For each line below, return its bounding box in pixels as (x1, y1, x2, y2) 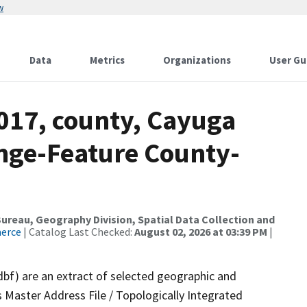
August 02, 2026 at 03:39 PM (134, 225, 267, 238)
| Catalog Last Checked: (21, 225, 134, 238)
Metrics (90, 53, 125, 66)
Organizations (163, 53, 231, 66)
